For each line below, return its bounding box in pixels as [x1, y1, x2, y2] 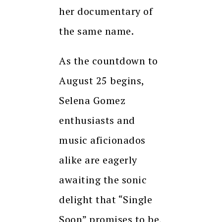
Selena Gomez [59, 94, 125, 108]
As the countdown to [59, 54, 158, 68]
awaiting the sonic [59, 173, 147, 187]
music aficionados [59, 133, 146, 147]
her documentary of [59, 4, 153, 18]
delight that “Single [59, 193, 152, 207]
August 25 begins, [59, 74, 144, 88]
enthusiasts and [59, 113, 135, 127]
